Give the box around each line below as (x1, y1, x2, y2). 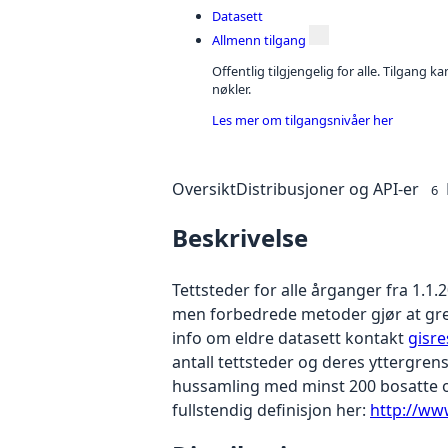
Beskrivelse (172, 221, 308, 255)
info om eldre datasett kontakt (172, 327, 408, 350)
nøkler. (212, 79, 251, 98)
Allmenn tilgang (212, 31, 306, 50)
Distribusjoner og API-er (236, 178, 419, 201)
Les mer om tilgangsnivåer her (212, 110, 393, 129)
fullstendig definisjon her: (172, 399, 370, 422)
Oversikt (172, 178, 236, 201)
